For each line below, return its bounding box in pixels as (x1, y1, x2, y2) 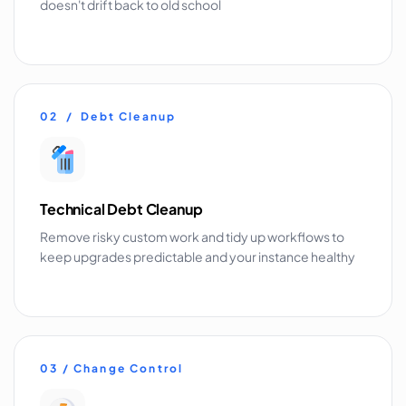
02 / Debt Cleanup (40, 109, 177, 123)
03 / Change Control (40, 361, 184, 375)
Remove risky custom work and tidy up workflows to (40, 228, 344, 245)
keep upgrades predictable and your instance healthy (40, 248, 355, 265)
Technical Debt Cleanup (40, 198, 203, 218)
